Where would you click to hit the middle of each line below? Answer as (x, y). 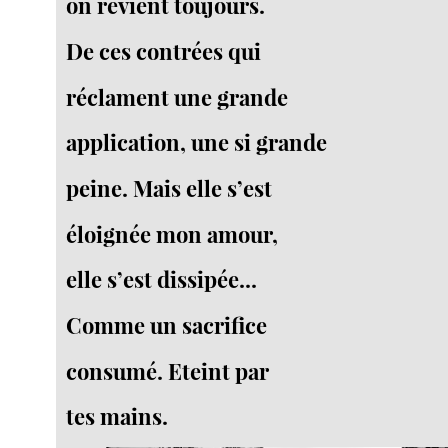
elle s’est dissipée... (162, 279)
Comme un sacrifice (167, 325)
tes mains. (117, 416)
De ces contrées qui (164, 51)
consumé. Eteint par (168, 370)
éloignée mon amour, (172, 233)
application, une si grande (197, 142)
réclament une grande (177, 96)
